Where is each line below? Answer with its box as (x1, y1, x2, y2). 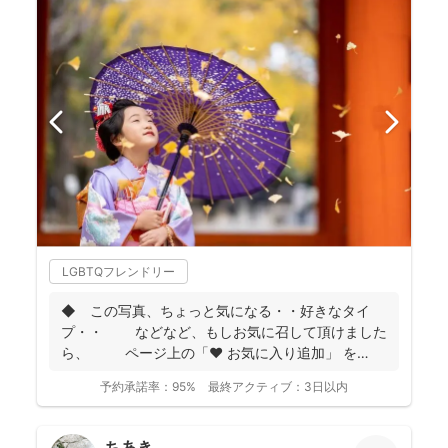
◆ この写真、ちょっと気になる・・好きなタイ (61, 301, 370, 319)
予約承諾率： (100, 378, 172, 394)
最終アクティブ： (208, 378, 304, 394)
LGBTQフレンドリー (62, 263, 175, 279)
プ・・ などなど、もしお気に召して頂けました (61, 322, 387, 340)
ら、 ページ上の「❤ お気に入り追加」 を (61, 343, 357, 361)
